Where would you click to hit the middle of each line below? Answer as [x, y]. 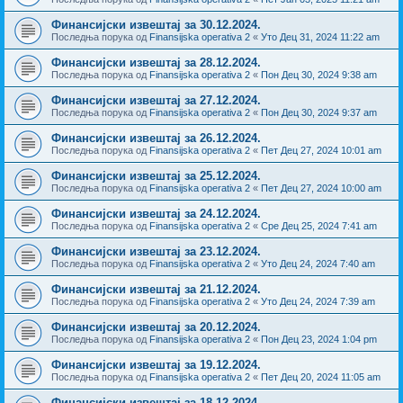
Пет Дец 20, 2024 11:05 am [321, 376]
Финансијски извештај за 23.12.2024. [156, 251]
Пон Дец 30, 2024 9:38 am [319, 74]
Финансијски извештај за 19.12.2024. [156, 364]
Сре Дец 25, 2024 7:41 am [319, 225]
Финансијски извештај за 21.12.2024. [156, 289]
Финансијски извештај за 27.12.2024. [156, 100]
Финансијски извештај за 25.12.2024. [156, 175]
